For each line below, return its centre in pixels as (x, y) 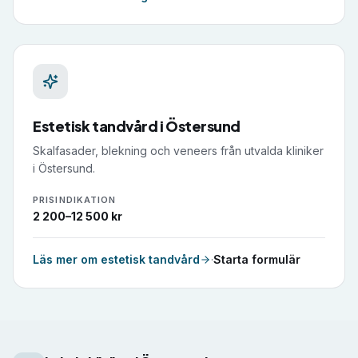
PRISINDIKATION (75, 200)
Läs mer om (67, 259)
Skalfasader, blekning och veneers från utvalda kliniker (178, 151)
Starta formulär (257, 259)
